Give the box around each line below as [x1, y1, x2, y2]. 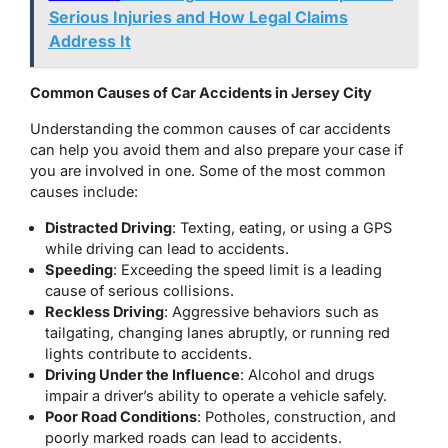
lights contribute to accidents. [45, 344, 252, 362]
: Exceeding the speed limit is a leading [113, 260, 382, 278]
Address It [48, 30, 131, 51]
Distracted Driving [45, 218, 172, 236]
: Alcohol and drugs [240, 365, 375, 383]
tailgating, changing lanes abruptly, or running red [45, 323, 390, 341]
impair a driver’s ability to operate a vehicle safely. [45, 386, 387, 404]
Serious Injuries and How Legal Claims [48, 6, 348, 27]
